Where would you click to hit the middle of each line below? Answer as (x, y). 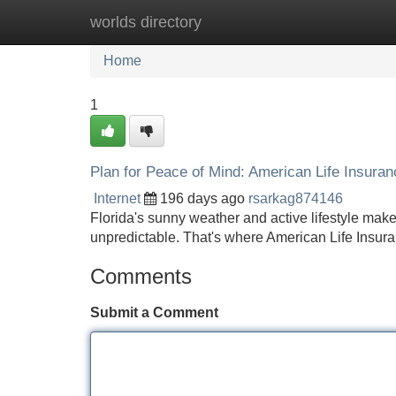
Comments (141, 276)
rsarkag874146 (296, 198)
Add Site (344, 22)
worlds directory (146, 22)
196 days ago (202, 198)
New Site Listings (236, 22)
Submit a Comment (154, 312)
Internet (117, 198)
